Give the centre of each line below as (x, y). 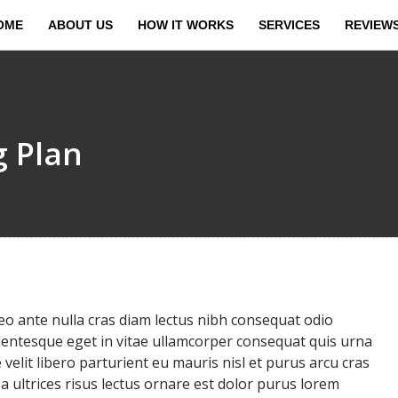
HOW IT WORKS (186, 25)
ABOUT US (81, 25)
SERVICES (290, 25)
